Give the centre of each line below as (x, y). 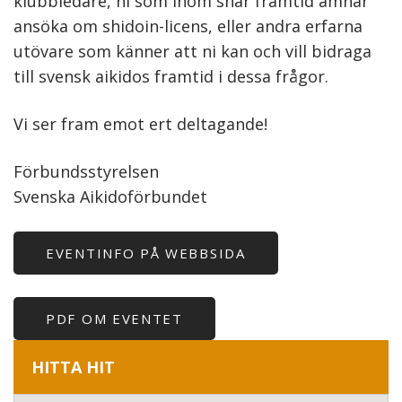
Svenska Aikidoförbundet (110, 197)
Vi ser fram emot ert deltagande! (140, 124)
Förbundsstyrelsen (86, 172)
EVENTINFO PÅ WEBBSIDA (146, 253)
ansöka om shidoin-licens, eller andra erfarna (188, 26)
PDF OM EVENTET (114, 319)
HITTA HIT (73, 367)
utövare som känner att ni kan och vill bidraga (192, 52)
